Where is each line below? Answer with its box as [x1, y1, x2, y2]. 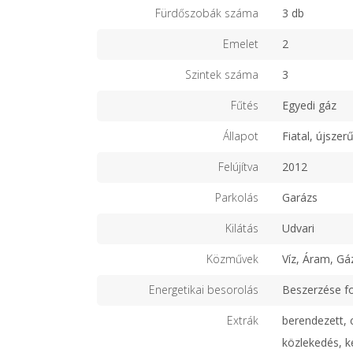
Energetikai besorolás [149, 282, 258, 298]
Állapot [223, 128, 258, 144]
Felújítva [218, 159, 258, 175]
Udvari [282, 221, 314, 236]
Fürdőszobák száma [155, 6, 258, 21]
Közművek [206, 251, 258, 267]
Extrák [227, 313, 258, 329]
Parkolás [215, 190, 258, 206]
